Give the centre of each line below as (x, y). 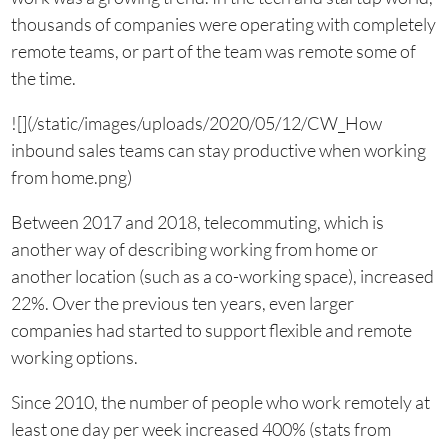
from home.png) (71, 177)
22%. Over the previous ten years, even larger (182, 303)
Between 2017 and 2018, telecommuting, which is (197, 222)
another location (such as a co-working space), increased (222, 276)
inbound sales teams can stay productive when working (218, 150)
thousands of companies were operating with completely (223, 24)
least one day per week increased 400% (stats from (200, 429)
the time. (43, 78)
